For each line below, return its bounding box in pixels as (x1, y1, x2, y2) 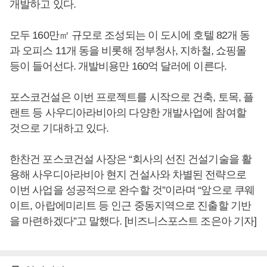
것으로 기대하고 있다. (10, 122, 109, 134)
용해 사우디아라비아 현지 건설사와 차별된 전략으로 (10, 169, 246, 181)
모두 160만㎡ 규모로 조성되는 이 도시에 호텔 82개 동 (10, 29, 250, 41)
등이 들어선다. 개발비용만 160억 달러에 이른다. (10, 60, 226, 72)
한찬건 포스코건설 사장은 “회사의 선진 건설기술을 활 (10, 153, 252, 165)
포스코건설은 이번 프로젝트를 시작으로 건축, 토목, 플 (10, 91, 254, 103)
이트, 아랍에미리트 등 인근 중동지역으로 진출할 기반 (10, 200, 251, 212)
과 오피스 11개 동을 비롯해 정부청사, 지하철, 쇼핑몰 (10, 45, 247, 57)
